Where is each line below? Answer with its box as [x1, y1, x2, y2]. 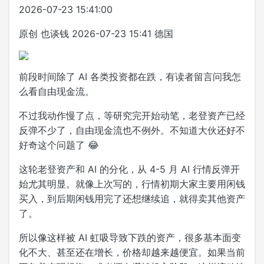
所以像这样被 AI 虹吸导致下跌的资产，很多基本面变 [19, 231, 241, 243]
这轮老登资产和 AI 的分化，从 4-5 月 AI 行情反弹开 [19, 163, 240, 175]
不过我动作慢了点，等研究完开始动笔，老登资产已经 [19, 109, 245, 121]
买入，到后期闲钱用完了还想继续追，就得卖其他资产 [19, 192, 245, 204]
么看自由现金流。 [19, 85, 94, 97]
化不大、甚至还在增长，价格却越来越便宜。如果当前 [19, 246, 245, 258]
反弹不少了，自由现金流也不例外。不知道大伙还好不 [19, 124, 245, 136]
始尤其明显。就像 [19, 177, 94, 190]
